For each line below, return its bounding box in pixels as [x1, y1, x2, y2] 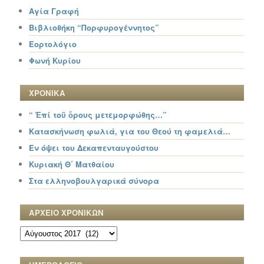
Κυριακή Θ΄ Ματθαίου [29, 158, 115, 170]
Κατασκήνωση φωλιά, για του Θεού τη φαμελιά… [29, 125, 231, 137]
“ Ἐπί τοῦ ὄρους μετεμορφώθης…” [29, 108, 167, 120]
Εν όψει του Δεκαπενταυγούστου [29, 141, 159, 153]
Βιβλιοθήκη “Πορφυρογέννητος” [29, 22, 160, 34]
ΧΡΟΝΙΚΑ [29, 87, 66, 98]
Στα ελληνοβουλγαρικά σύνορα [29, 174, 160, 186]
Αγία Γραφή [29, 5, 80, 17]
